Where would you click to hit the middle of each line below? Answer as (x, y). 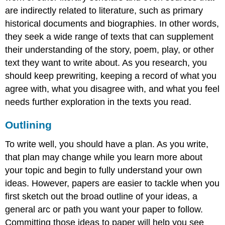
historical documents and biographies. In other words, (112, 24)
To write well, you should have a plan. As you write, (107, 144)
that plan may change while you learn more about (104, 157)
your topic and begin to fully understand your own (104, 171)
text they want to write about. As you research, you (106, 63)
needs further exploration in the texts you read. (98, 102)
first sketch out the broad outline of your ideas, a (101, 197)
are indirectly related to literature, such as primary (104, 11)
